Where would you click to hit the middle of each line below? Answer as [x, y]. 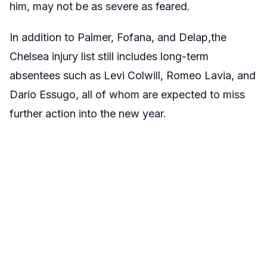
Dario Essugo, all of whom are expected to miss [127, 94]
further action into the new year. [88, 113]
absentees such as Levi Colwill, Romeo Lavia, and [133, 75]
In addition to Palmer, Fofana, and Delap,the [118, 37]
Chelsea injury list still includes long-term [109, 56]
